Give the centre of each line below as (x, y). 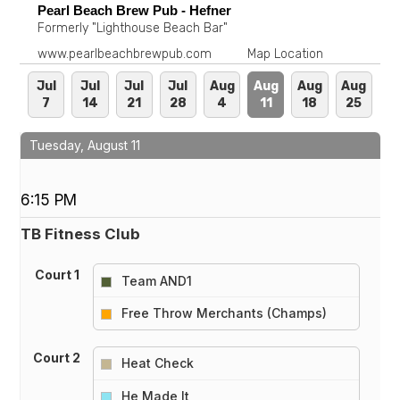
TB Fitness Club (81, 233)
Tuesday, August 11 (85, 145)
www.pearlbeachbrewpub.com (125, 54)
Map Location (286, 54)
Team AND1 (156, 280)
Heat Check (157, 363)
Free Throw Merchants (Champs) (224, 313)
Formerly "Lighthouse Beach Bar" (133, 28)
